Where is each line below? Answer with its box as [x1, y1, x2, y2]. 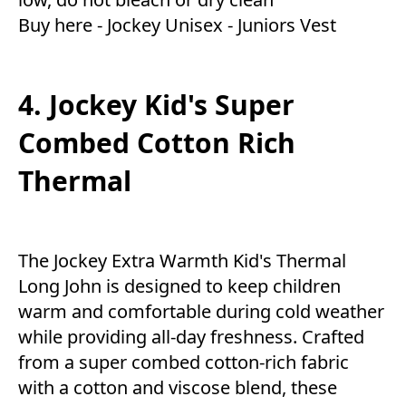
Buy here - [18, 13, 107, 38]
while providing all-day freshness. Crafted [18, 324, 364, 350]
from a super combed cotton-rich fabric [18, 350, 349, 375]
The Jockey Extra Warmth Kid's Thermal [18, 248, 346, 274]
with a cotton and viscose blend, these [18, 375, 337, 401]
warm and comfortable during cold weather [18, 299, 384, 324]
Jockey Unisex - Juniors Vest [107, 13, 336, 38]
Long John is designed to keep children [18, 274, 341, 299]
